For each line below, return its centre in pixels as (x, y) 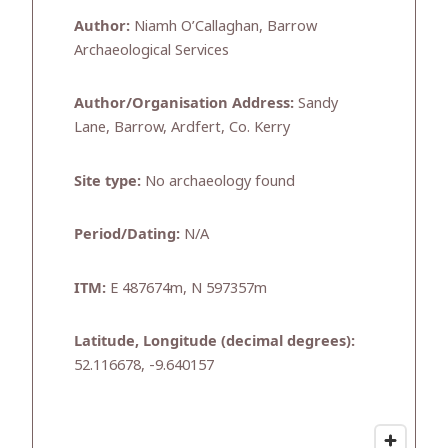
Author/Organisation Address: (184, 102)
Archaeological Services (151, 48)
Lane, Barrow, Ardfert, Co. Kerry (182, 126)
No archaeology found (218, 179)
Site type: (107, 179)
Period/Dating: (127, 233)
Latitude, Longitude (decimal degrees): (214, 340)
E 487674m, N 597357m (186, 286)
